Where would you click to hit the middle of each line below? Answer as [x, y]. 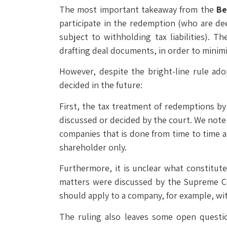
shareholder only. [93, 147]
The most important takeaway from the [138, 10]
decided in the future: [101, 85]
